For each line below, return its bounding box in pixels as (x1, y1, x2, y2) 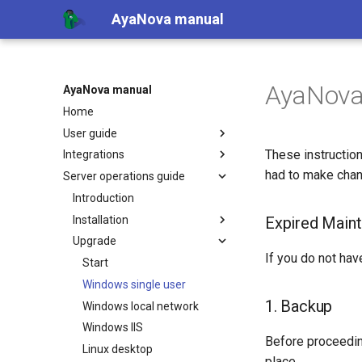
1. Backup (265, 297, 333, 316)
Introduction (73, 191, 134, 204)
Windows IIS (82, 321, 143, 335)
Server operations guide (63, 170, 185, 183)
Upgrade (73, 234, 116, 248)
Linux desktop (82, 343, 153, 356)
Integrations (63, 148, 124, 162)
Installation (73, 213, 128, 226)
